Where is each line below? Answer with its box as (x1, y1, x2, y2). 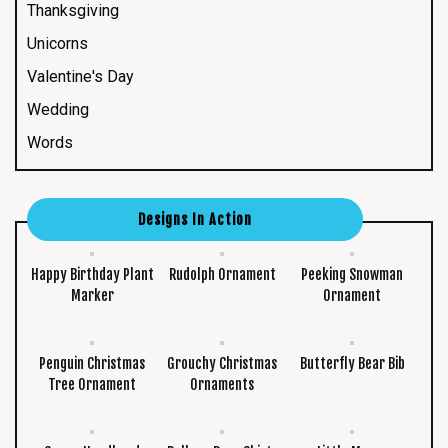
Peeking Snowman (301, 265, 404, 283)
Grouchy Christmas (167, 354, 278, 372)
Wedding (27, 99, 89, 119)
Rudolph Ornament (168, 265, 276, 283)
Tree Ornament (48, 375, 136, 393)
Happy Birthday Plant (30, 265, 154, 283)
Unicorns (27, 33, 88, 53)
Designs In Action (138, 210, 252, 228)
